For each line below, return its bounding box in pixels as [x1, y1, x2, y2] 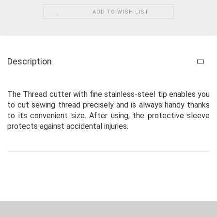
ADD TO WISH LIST [92, 8, 149, 15]
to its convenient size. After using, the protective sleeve [7, 110, 210, 120]
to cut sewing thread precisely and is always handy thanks [7, 100, 210, 109]
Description [7, 56, 52, 66]
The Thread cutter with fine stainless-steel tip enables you [7, 89, 210, 99]
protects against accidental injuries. [7, 121, 128, 131]
